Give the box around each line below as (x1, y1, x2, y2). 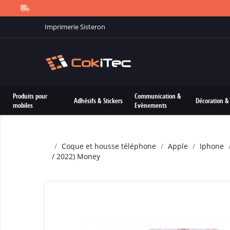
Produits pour (13, 91, 47, 101)
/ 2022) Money (52, 151, 100, 161)
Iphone (200, 141, 224, 151)
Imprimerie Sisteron (45, 22, 105, 31)
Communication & (135, 91, 182, 101)
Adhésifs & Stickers (73, 96, 123, 105)
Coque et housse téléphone (62, 141, 156, 151)
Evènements (135, 101, 167, 110)
